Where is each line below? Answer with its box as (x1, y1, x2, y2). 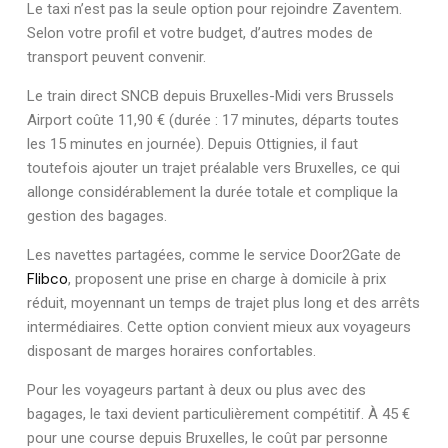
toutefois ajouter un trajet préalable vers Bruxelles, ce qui (27, 158, 400, 177)
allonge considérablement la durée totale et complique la (27, 182, 398, 201)
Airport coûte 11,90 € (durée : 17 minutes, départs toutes (27, 110, 399, 129)
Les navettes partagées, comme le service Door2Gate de (27, 245, 401, 264)
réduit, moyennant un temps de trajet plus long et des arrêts (27, 293, 420, 312)
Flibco (27, 268, 68, 289)
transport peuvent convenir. (27, 47, 206, 66)
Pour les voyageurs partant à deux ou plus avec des (27, 380, 366, 399)
